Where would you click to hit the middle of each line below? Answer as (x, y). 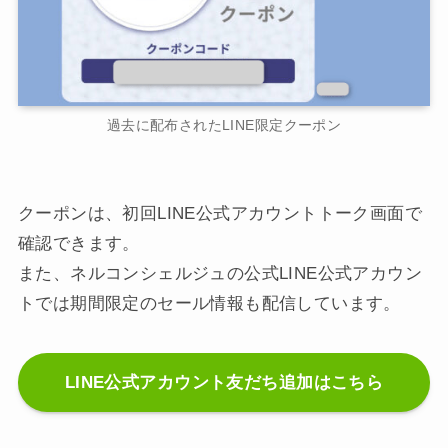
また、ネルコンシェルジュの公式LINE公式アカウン (219, 274)
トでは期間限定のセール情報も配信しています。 (209, 304)
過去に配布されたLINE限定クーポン (224, 126)
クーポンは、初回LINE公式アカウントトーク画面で (219, 214)
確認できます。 (78, 244)
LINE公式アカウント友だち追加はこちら (224, 383)
